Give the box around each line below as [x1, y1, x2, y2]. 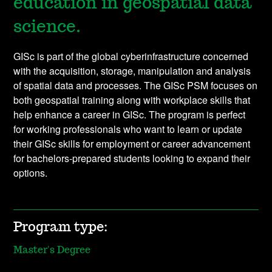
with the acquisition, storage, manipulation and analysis [13, 64, 251, 78]
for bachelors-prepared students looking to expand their [13, 151, 251, 166]
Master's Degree [13, 245, 91, 256]
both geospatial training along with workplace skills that [13, 93, 251, 107]
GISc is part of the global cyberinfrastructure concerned [13, 49, 249, 64]
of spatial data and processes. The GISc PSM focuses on [13, 78, 258, 93]
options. [13, 166, 48, 180]
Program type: [13, 220, 108, 234]
